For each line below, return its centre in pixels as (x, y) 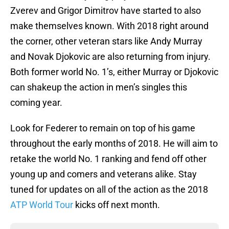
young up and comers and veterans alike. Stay (104, 174)
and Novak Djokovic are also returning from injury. (110, 57)
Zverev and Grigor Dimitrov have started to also (106, 11)
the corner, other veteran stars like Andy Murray (106, 41)
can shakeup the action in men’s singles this (99, 87)
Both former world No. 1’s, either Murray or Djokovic (114, 72)
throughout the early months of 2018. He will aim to (114, 144)
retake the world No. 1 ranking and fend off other (108, 159)
